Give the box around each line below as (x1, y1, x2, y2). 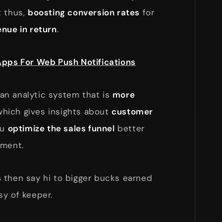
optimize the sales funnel (7, 122, 115, 134)
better (114, 122, 145, 134)
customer (111, 106, 154, 117)
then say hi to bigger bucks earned (1, 172, 153, 183)
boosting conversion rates (28, 6, 140, 18)
